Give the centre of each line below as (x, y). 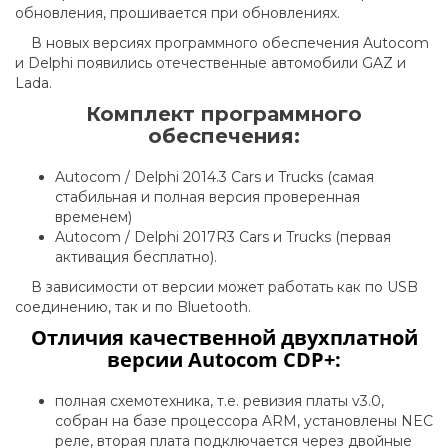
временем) (93, 217)
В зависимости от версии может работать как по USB (216, 287)
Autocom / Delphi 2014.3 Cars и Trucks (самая (214, 177)
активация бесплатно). (136, 257)
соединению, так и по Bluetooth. (133, 307)
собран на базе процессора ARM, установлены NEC (244, 421)
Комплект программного (224, 114)
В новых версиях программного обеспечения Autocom (222, 43)
